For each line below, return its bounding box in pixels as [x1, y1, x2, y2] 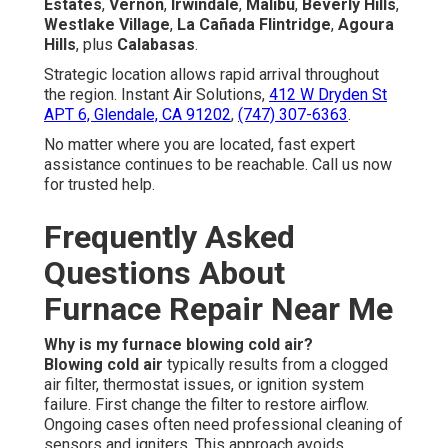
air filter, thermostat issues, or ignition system [44, 375, 364, 395]
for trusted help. [44, 175, 155, 195]
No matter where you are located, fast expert [44, 135, 355, 155]
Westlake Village [44, 15, 170, 35]
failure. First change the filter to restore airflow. [44, 395, 369, 415]
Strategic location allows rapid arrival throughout [44, 65, 379, 85]
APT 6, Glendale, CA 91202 [44, 105, 231, 125]
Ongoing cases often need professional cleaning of [44, 415, 403, 435]
